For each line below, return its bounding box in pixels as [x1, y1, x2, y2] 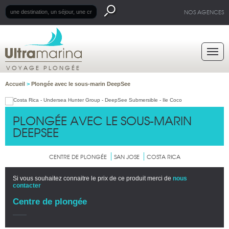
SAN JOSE [113, 152, 140, 161]
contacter [13, 182, 41, 189]
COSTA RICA [146, 152, 180, 161]
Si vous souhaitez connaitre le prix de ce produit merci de [13, 175, 173, 182]
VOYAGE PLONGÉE [6, 63, 81, 72]
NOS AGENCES [184, 8, 224, 16]
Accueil [5, 81, 27, 87]
